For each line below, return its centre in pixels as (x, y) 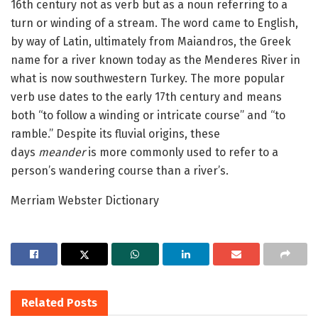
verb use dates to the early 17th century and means (146, 97)
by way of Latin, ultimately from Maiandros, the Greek (151, 41)
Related (43, 302)
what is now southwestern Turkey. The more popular (148, 78)
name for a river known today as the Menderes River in (155, 60)
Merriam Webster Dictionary (85, 200)
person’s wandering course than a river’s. (120, 170)
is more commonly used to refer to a (183, 152)
